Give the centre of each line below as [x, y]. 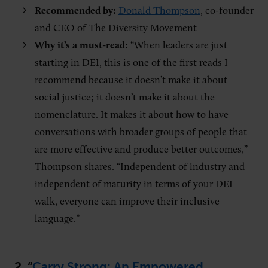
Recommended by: [75, 11]
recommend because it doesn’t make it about [131, 80]
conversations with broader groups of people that [141, 132]
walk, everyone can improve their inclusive [127, 202]
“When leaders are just [179, 45]
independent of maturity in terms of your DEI [134, 184]
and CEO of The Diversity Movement [116, 28]
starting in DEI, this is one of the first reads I [131, 63]
